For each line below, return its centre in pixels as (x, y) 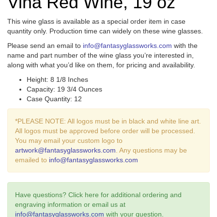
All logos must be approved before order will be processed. (105, 131)
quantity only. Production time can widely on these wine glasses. (105, 31)
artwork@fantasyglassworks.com (65, 150)
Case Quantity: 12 (54, 99)
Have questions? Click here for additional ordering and (98, 194)
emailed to (32, 160)
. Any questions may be (151, 150)
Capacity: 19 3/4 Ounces (64, 89)
